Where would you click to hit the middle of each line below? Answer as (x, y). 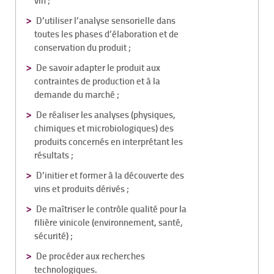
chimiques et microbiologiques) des (104, 128)
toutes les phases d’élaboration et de (106, 34)
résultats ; (54, 155)
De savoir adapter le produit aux (98, 67)
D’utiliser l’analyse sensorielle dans (106, 20)
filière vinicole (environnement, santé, (109, 222)
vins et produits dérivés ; (82, 188)
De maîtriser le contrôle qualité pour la (111, 209)
